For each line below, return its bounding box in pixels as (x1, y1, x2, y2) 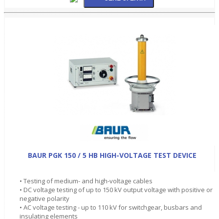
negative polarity (20, 194, 69, 203)
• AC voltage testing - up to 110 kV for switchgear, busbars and (20, 202, 202, 212)
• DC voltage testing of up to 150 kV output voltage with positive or (20, 185, 213, 194)
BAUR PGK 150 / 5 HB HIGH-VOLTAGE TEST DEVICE (27, 150, 197, 160)
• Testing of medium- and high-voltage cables (20, 176, 153, 185)
